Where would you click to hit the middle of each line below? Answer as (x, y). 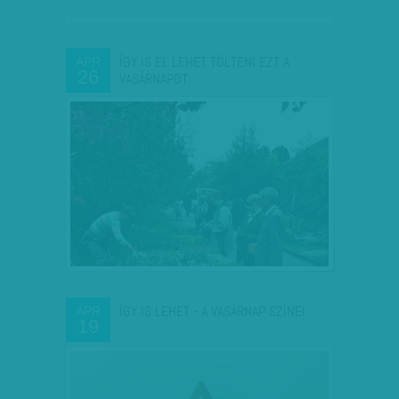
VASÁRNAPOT (154, 79)
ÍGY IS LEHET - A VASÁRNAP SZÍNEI (212, 311)
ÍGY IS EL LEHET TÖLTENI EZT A (204, 62)
